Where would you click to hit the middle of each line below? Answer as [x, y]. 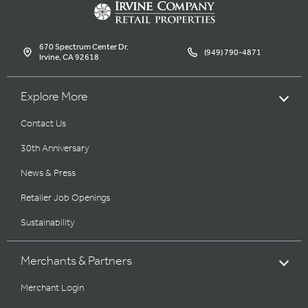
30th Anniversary [55, 149]
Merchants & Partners [76, 262]
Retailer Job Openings [65, 199]
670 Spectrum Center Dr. [84, 47]
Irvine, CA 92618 [69, 58]
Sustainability [47, 223]
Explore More [54, 97]
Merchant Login [52, 289]
